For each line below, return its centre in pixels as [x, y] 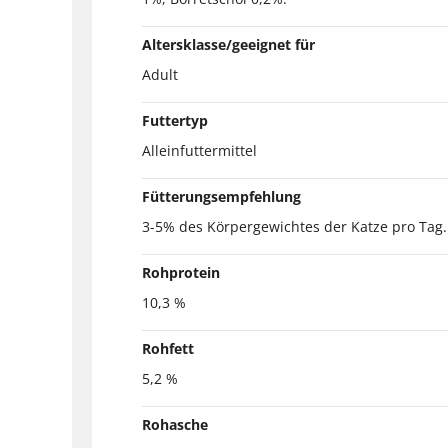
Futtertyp [175, 120]
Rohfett [168, 348]
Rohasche [175, 424]
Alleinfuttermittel [199, 150]
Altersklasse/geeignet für [228, 44]
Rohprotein [181, 272]
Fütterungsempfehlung [221, 196]
